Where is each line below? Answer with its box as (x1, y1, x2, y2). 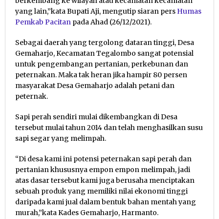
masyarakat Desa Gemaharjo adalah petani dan (15, 81, 175, 90)
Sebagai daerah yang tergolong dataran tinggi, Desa (15, 38, 194, 47)
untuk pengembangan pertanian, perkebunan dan (15, 60, 188, 68)
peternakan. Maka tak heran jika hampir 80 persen (15, 70, 187, 79)
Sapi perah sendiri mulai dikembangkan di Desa (15, 112, 177, 121)
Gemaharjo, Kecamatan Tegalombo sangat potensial (15, 49, 194, 58)
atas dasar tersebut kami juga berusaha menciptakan (15, 176, 195, 185)
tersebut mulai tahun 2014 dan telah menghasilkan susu (15, 123, 203, 132)
